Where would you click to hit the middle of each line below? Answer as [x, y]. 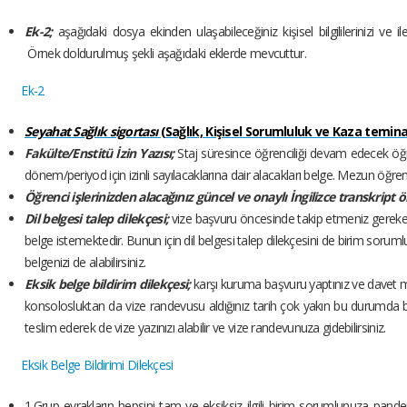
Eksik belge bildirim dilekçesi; [109, 284]
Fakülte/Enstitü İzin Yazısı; [99, 154]
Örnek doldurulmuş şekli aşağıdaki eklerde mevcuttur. [165, 54]
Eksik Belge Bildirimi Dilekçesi [97, 365]
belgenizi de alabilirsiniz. [85, 263]
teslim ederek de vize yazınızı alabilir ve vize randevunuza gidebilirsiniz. [205, 328]
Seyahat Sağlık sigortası [91, 132]
